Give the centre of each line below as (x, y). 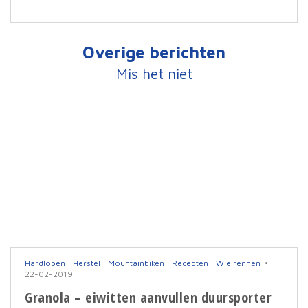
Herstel (87, 263)
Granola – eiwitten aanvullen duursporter (148, 297)
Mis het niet (154, 74)
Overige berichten (154, 53)
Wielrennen (238, 263)
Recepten (190, 263)
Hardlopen (45, 263)
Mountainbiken (136, 263)
